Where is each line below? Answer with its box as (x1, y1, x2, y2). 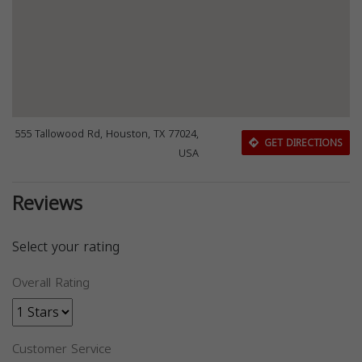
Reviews (12, 184, 82, 222)
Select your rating (12, 234, 120, 259)
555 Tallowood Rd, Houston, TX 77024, (15, 124, 200, 144)
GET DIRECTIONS (260, 134, 343, 153)
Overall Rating (12, 271, 90, 294)
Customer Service (12, 337, 112, 360)
